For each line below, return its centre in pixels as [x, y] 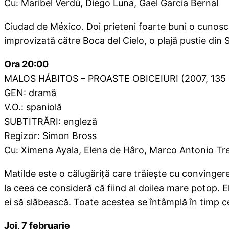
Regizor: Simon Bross [50, 136]
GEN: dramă [30, 93]
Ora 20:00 [26, 64]
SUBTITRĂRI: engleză [51, 122]
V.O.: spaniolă [33, 107]
